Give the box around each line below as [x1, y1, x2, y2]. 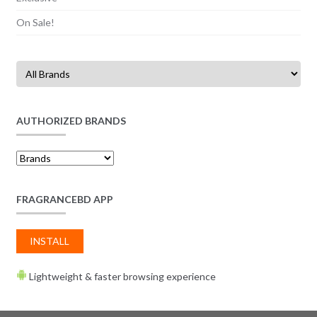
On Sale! [16, 16, 54, 28]
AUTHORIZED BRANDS [16, 114, 126, 127]
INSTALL [30, 235, 70, 248]
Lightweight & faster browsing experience [26, 270, 216, 283]
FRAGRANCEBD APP [16, 193, 113, 206]
